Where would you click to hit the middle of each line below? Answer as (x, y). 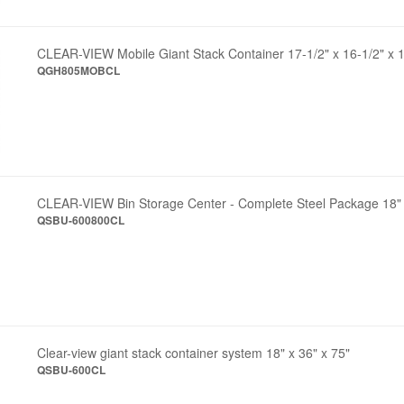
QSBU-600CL (72, 370)
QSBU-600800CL (81, 220)
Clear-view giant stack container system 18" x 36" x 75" (194, 353)
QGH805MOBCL (79, 70)
